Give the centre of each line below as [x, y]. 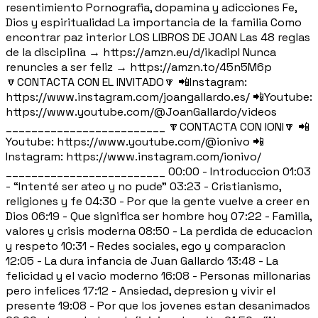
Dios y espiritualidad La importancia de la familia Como [154, 22]
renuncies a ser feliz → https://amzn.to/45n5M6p [139, 67]
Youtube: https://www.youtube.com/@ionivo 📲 [135, 141]
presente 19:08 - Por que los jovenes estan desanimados [158, 305]
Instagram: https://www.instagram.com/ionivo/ [133, 156]
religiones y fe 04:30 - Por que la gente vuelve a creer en [158, 201]
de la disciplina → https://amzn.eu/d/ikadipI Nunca [141, 52]
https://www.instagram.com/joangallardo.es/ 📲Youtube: [159, 97]
